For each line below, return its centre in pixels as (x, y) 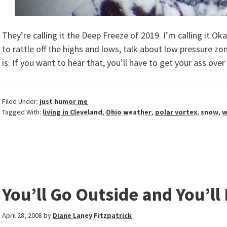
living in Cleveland (72, 112)
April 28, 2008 (22, 215)
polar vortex (176, 112)
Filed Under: (21, 101)
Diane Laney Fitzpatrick (92, 215)
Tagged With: (22, 112)
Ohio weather (129, 112)
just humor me (64, 101)
